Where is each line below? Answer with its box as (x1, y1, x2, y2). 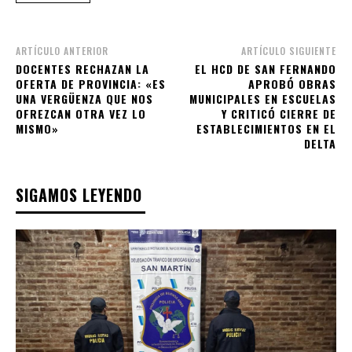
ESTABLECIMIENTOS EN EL (196, 119, 336, 137)
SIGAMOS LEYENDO (16, 182, 142, 207)
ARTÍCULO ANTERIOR (16, 43, 108, 57)
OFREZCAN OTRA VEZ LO (16, 104, 146, 122)
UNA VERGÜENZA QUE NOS (16, 90, 153, 107)
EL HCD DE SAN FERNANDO (194, 60, 336, 77)
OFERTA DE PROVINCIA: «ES (16, 75, 166, 92)
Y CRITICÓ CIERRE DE (221, 104, 336, 122)
